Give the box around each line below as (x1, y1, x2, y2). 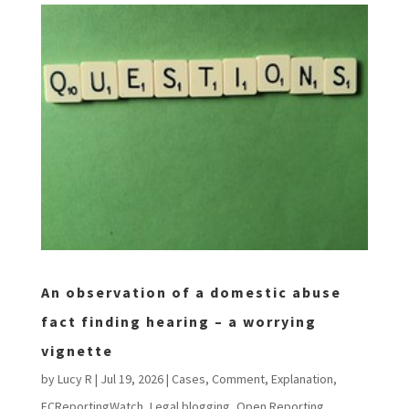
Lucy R (57, 370, 92, 387)
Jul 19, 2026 (100, 370, 163, 387)
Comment (211, 370, 265, 387)
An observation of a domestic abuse (40, 282, 341, 301)
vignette (40, 341, 113, 360)
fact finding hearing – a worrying (40, 311, 317, 330)
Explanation (270, 370, 333, 387)
